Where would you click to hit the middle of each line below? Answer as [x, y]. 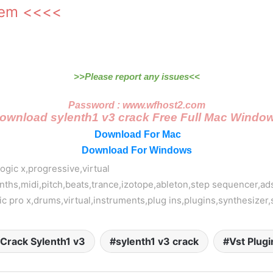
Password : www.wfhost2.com [136, 105]
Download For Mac [138, 135]
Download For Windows [136, 151]
